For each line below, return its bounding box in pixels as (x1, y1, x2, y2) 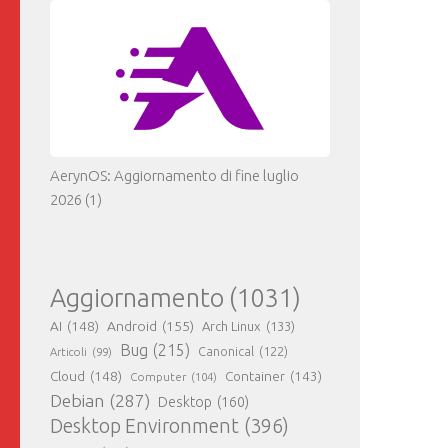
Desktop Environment (50, 415, 239, 437)
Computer (130, 370, 186, 383)
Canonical (198, 344, 254, 358)
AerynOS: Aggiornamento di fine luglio (50, 167, 299, 184)
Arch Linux (202, 319, 261, 333)
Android (107, 318, 157, 334)
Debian (50, 391, 104, 410)
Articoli (50, 346, 87, 358)
